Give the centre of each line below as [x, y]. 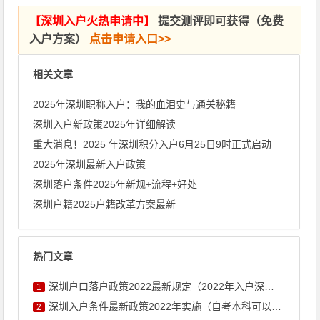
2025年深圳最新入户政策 [90, 164]
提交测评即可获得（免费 [220, 21]
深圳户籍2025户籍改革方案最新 [105, 204]
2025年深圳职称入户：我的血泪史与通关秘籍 [135, 104]
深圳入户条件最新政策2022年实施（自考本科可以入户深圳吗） [160, 306]
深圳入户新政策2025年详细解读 [105, 124]
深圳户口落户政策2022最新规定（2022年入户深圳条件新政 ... [157, 286]
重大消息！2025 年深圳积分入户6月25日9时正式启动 [152, 144]
